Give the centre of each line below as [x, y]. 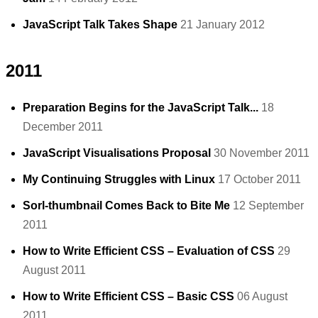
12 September [268, 205]
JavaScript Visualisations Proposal [117, 153]
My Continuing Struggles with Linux [119, 179]
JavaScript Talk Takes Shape [100, 24]
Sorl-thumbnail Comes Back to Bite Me [126, 205]
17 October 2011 [259, 179]
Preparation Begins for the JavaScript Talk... [141, 108]
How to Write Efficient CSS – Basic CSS [128, 296]
